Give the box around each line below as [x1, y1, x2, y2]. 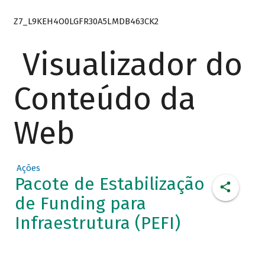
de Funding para [14, 193, 146, 215]
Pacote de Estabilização [14, 173, 205, 195]
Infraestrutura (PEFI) [14, 212, 180, 234]
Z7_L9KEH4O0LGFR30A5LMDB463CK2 [13, 15, 159, 27]
